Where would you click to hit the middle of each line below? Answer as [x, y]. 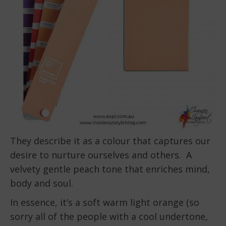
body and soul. [42, 183]
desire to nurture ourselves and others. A [101, 155]
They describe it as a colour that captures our [110, 141]
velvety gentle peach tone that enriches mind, [110, 169]
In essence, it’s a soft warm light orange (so [105, 203]
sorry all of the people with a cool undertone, [109, 217]
